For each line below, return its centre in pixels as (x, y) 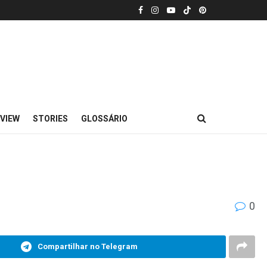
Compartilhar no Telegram (88, 246)
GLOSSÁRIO (104, 119)
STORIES (50, 119)
